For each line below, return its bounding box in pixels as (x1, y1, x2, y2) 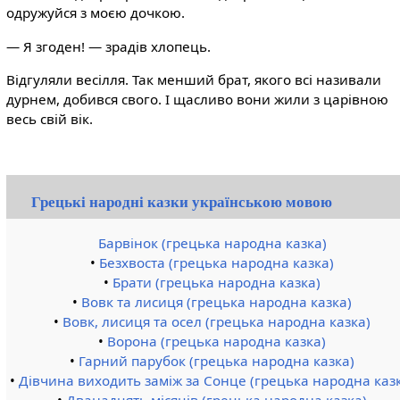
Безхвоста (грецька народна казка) (99, 254, 335, 272)
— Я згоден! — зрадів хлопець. (5, 37, 211, 55)
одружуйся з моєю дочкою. (5, 4, 185, 22)
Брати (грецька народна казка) (112, 273, 321, 292)
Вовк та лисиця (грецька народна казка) (81, 293, 353, 312)
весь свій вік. (5, 109, 93, 128)
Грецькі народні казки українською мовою (30, 193, 332, 211)
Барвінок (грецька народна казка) (97, 234, 327, 253)
